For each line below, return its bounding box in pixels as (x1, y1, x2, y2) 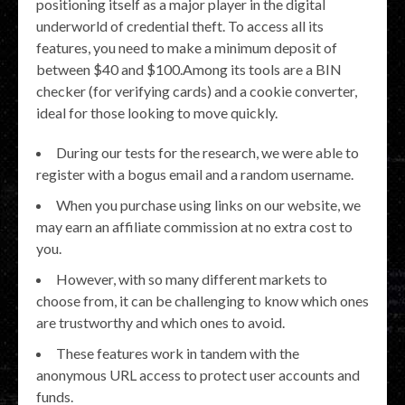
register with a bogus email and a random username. (36, 165, 353, 183)
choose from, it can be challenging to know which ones (36, 292, 369, 309)
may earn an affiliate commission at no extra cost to (36, 218, 353, 235)
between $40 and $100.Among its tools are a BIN (36, 61, 342, 78)
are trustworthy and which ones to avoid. (36, 314, 285, 331)
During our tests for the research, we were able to (56, 144, 359, 161)
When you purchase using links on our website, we (56, 196, 361, 213)
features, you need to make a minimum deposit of (36, 39, 337, 56)
